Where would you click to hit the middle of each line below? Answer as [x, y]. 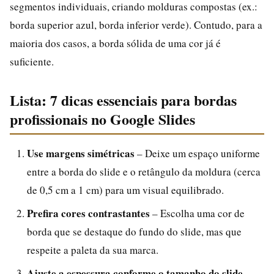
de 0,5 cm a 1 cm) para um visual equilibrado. [125, 190]
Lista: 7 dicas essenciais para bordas [123, 100]
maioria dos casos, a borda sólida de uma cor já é [115, 43]
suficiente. [32, 61]
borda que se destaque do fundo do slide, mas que [134, 231]
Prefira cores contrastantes [88, 213]
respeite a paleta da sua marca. [93, 250]
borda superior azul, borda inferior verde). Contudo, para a [136, 24]
